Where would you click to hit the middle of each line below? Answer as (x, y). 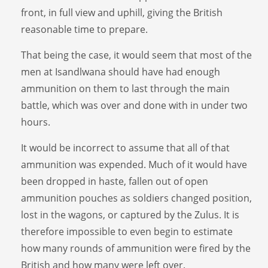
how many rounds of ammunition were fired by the (136, 248)
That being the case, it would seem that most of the (136, 55)
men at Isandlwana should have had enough (121, 71)
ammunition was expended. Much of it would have (134, 164)
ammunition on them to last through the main (125, 88)
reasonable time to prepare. (86, 29)
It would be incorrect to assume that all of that (125, 147)
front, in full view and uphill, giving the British (122, 12)
